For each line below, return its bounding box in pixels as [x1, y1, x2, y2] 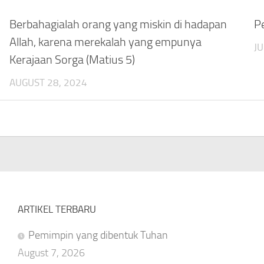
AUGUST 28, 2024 [9, 77, 88, 89]
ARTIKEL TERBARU [17, 203, 96, 216]
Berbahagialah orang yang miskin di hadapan [9, 17, 227, 32]
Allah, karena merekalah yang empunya [9, 35, 202, 49]
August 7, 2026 [17, 246, 85, 260]
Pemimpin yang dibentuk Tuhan [28, 229, 168, 242]
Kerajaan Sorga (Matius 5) [9, 52, 136, 67]
